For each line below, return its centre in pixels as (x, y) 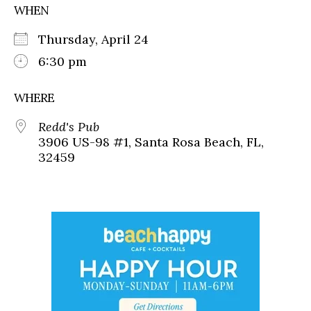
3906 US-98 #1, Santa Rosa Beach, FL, (151, 142)
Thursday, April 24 (100, 39)
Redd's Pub (69, 126)
